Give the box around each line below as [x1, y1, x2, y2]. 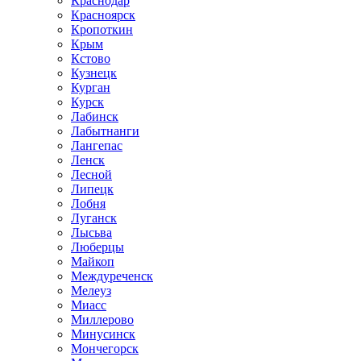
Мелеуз [71, 284, 111, 297]
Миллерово [71, 313, 134, 326]
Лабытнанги [71, 124, 139, 138]
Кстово [71, 52, 110, 65]
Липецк [71, 182, 114, 196]
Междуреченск [71, 269, 153, 283]
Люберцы [71, 240, 124, 254]
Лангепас [71, 139, 122, 152]
